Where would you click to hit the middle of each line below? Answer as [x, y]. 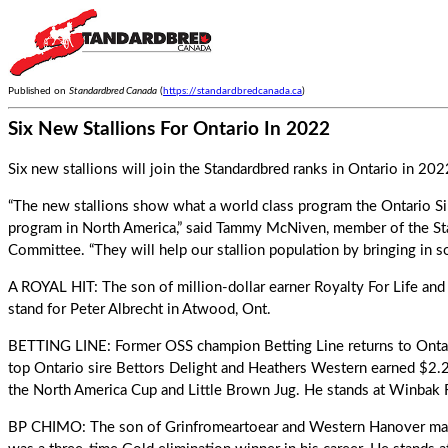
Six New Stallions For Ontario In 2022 [169, 129]
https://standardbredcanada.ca [232, 91]
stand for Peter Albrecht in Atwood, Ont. [139, 309]
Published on [38, 91]
